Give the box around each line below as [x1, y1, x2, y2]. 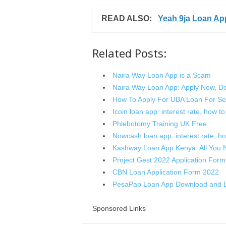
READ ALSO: [101, 14, 154, 23]
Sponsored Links [92, 204, 146, 213]
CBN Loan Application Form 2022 [112, 168, 219, 177]
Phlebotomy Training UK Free [112, 120, 207, 128]
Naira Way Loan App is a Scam [112, 71, 211, 80]
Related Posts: [92, 45, 166, 61]
